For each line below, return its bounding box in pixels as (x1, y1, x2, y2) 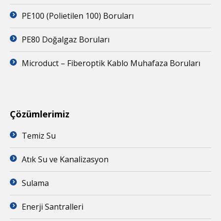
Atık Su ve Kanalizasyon (22, 153, 109, 165)
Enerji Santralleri (22, 201, 83, 212)
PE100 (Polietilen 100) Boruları (22, 10, 134, 21)
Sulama (22, 177, 49, 188)
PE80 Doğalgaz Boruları (22, 34, 110, 45)
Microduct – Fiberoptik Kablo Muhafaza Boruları (22, 57, 200, 69)
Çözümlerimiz (10, 108, 70, 120)
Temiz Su (22, 130, 56, 141)
